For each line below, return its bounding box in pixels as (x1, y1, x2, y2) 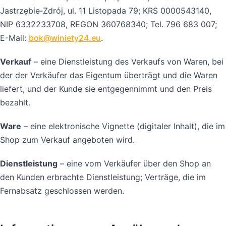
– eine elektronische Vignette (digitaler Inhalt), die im (21, 121, 225, 131)
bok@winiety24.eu (29, 32, 101, 43)
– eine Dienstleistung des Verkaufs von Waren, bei (31, 56, 223, 67)
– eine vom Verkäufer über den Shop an (58, 158, 211, 168)
